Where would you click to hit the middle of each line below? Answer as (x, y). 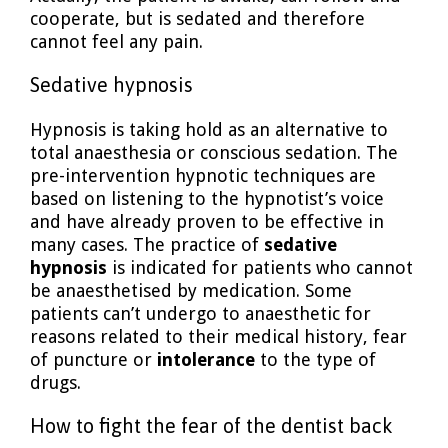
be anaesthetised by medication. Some (191, 290)
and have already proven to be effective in (207, 221)
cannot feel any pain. (116, 41)
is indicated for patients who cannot (260, 267)
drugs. (55, 382)
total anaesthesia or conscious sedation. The (214, 152)
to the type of (315, 359)
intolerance (206, 359)
